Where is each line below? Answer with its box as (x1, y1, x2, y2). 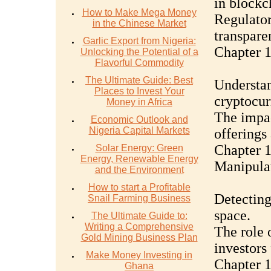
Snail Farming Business (88, 193, 191, 203)
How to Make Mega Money (82, 7, 197, 18)
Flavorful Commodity (94, 57, 184, 68)
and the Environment (94, 165, 184, 175)
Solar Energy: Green (95, 143, 183, 153)
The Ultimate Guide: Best (85, 75, 193, 85)
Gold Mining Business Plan (80, 232, 198, 243)
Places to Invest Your (94, 86, 184, 96)
